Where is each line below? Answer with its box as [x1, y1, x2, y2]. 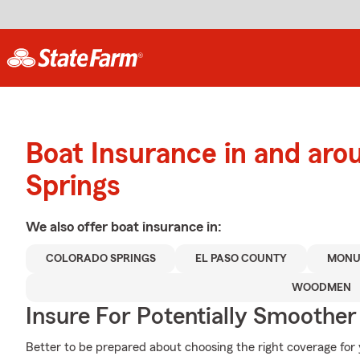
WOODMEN [292, 282, 351, 293]
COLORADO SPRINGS [45, 253, 156, 264]
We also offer [26, 219, 111, 234]
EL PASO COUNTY [195, 253, 288, 264]
